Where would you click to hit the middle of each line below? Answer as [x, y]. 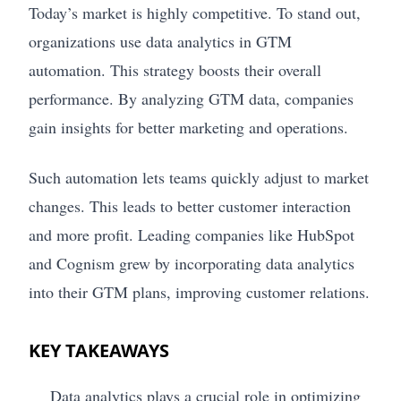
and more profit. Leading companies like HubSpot [192, 234]
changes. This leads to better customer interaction [190, 205]
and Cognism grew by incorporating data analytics [192, 263]
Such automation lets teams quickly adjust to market [199, 177]
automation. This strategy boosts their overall [175, 69]
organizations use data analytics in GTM [160, 41]
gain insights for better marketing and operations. [188, 127]
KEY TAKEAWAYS [99, 350]
